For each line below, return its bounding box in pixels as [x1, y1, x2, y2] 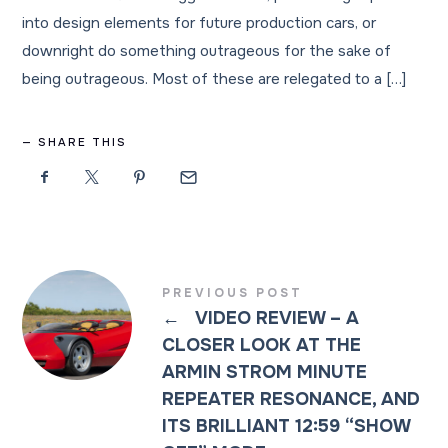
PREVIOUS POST [162, 284, 304, 301]
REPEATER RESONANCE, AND [162, 387, 421, 410]
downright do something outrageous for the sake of [22, 41, 392, 61]
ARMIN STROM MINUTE [162, 360, 368, 383]
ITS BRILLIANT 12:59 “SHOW [162, 414, 411, 437]
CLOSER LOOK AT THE [162, 333, 362, 356]
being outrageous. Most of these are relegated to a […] [22, 69, 407, 89]
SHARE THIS [38, 135, 128, 149]
